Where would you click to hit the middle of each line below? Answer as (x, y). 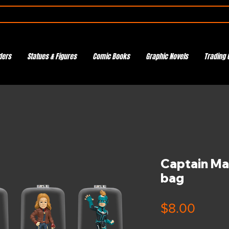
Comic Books (111, 56)
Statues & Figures (52, 56)
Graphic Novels (167, 56)
